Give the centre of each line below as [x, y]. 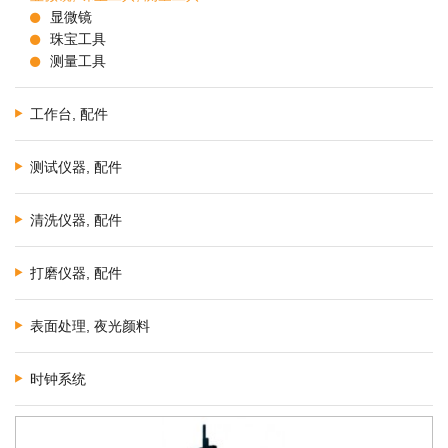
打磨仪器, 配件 [76, 273]
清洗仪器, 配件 [76, 220]
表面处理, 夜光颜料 [90, 326]
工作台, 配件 [69, 114]
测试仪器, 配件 [76, 167]
